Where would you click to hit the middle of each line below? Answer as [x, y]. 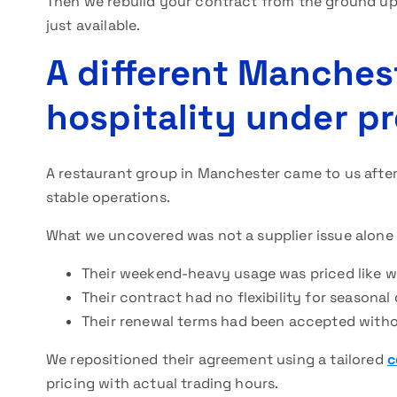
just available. [93, 25]
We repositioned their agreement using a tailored [217, 359]
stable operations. [108, 197]
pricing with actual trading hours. [163, 383]
